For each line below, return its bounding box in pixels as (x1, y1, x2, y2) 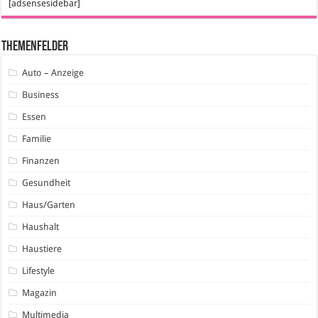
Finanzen (22, 155, 60, 166)
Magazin (22, 287, 57, 298)
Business (22, 89, 60, 100)
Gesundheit (22, 177, 71, 188)
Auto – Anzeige (22, 67, 84, 78)
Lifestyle (22, 265, 55, 276)
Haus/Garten (22, 199, 76, 210)
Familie (22, 133, 52, 144)
